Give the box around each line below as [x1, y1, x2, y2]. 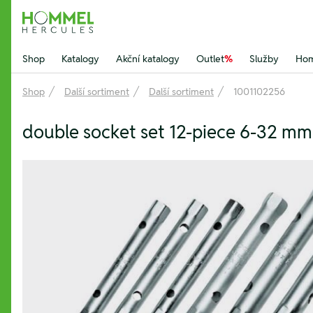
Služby [249, 52, 279, 65]
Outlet [196, 52, 224, 65]
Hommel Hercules [22, 21, 113, 37]
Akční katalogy [116, 52, 180, 65]
